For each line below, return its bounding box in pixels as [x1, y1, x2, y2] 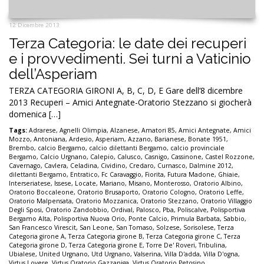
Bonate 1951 [188, 135, 226, 144]
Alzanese [110, 126, 138, 135]
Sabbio [223, 214, 245, 223]
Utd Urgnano [91, 250, 130, 259]
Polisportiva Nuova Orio [54, 214, 125, 223]
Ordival [111, 206, 133, 214]
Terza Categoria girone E [69, 241, 143, 250]
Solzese [156, 223, 180, 232]
